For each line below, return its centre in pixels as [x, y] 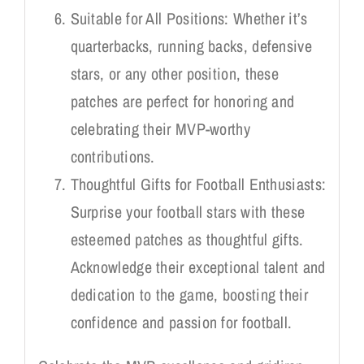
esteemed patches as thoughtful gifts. [187, 239]
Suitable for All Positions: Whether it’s [189, 18]
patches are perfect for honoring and [182, 101]
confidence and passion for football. [181, 322]
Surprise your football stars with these [188, 211]
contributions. [113, 156]
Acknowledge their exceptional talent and [198, 266]
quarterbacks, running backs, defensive [191, 45]
